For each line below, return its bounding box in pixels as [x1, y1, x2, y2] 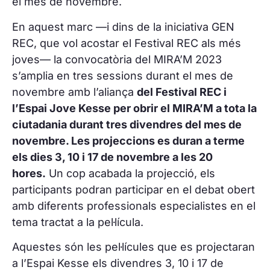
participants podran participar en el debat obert [12, 183, 255, 196]
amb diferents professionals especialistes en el [12, 199, 256, 212]
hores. [12, 166, 46, 180]
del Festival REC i [137, 85, 227, 98]
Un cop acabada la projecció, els [46, 166, 215, 180]
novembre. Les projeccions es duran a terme [12, 134, 245, 147]
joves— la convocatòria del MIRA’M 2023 [12, 52, 222, 66]
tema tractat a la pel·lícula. [12, 215, 143, 228]
